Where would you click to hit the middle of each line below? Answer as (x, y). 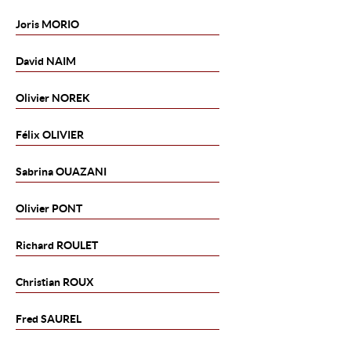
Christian (39, 282)
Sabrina (34, 172)
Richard (35, 245)
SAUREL (60, 319)
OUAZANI (80, 172)
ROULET (76, 245)
